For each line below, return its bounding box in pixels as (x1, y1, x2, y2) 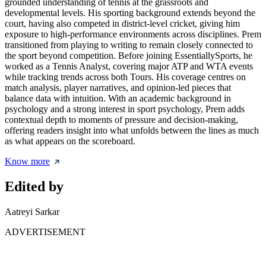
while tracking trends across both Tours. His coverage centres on (5, 72, 246, 83)
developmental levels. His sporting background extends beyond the (5, 8, 255, 18)
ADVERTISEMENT (5, 227, 85, 237)
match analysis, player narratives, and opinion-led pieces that (5, 83, 231, 93)
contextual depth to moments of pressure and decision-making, (5, 115, 238, 125)
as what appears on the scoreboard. (5, 136, 135, 147)
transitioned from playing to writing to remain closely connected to (5, 40, 253, 50)
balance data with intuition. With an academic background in (5, 93, 231, 104)
